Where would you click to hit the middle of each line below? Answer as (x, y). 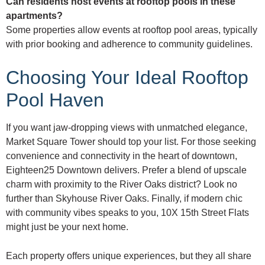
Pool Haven (55, 100)
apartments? (34, 16)
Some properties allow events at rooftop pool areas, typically (132, 30)
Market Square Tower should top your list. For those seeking (131, 142)
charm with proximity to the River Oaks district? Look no (122, 185)
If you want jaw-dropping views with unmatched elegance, (127, 128)
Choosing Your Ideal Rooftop (127, 78)
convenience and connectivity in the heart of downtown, (122, 156)
